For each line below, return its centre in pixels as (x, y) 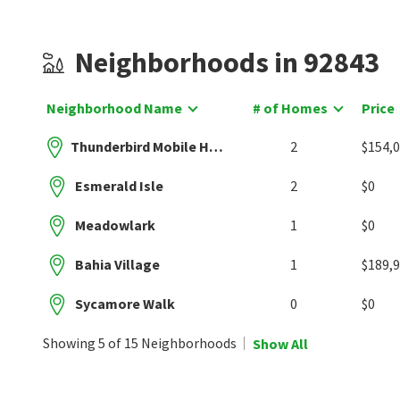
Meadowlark (115, 225)
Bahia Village (117, 264)
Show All (280, 343)
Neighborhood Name (114, 108)
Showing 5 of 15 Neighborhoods (140, 343)
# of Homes (290, 108)
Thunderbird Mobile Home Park (216, 146)
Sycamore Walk (125, 304)
